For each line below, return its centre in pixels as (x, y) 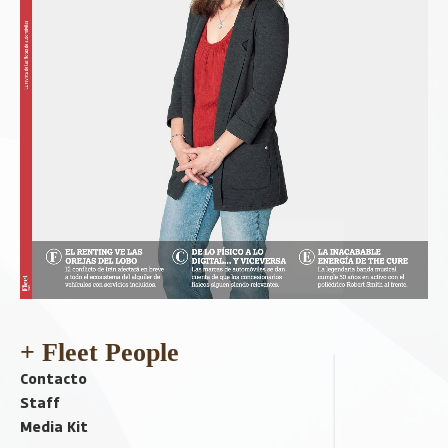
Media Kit (54, 425)
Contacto (53, 377)
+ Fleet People (99, 352)
